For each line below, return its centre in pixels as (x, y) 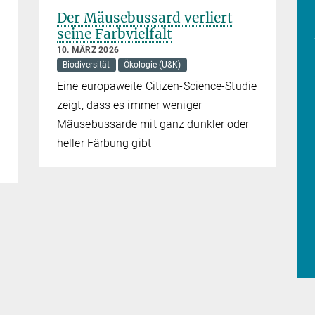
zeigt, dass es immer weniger (129, 105)
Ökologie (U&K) (153, 65)
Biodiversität (86, 65)
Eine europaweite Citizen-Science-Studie (157, 86)
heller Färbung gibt (104, 143)
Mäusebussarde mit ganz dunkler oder (153, 124)
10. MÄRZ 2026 (88, 50)
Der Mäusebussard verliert (145, 17)
